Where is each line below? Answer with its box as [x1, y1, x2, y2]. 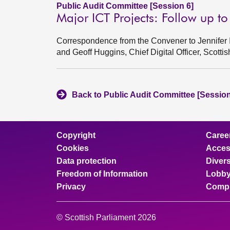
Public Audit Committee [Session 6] [56, 2, 194, 10]
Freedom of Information [56, 169, 148, 178]
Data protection [56, 157, 117, 165]
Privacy [56, 182, 86, 191]
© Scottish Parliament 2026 [56, 213, 156, 222]
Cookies [56, 144, 89, 152]
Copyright [56, 131, 95, 140]
